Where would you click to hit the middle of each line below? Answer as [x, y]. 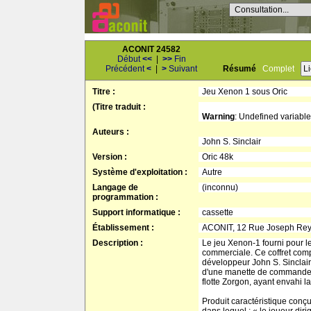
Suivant [182, 69]
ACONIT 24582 [151, 49]
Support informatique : [136, 212]
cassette [218, 212]
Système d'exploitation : [140, 172]
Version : [110, 157]
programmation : [125, 197]
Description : [118, 243]
